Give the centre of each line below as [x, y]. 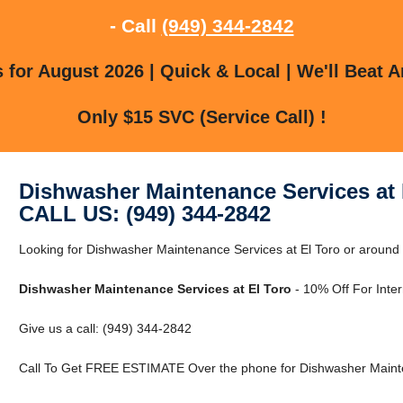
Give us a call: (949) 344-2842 [105, 328]
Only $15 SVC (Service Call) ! [201, 116]
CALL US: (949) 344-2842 [144, 213]
